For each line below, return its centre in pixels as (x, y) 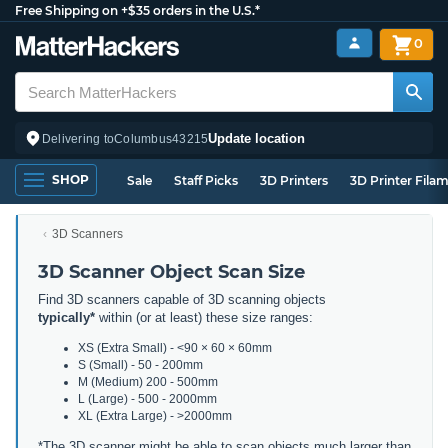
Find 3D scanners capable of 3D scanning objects (182, 299)
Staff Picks (206, 180)
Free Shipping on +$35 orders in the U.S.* (137, 10)
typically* (66, 317)
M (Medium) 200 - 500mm (148, 382)
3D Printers (294, 180)
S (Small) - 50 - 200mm (140, 365)
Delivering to (78, 138)
